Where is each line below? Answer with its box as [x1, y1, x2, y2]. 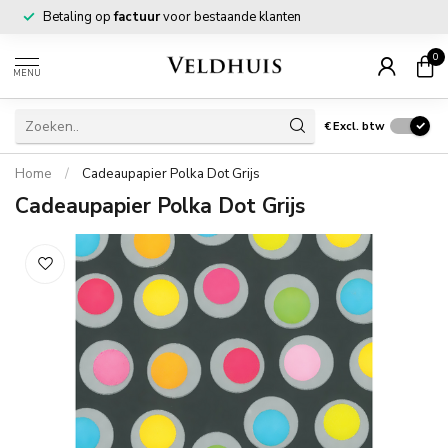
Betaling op [43, 8, 114, 26]
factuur [114, 8, 160, 26]
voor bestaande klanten [160, 8, 301, 26]
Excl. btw [333, 118, 385, 134]
